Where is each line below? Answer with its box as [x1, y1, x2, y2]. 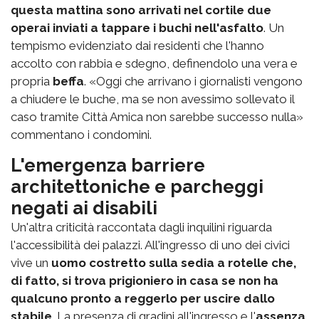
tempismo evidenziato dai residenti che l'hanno [11, 38, 264, 53]
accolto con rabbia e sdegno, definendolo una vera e [11, 56, 298, 70]
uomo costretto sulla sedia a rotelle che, [51, 255, 296, 270]
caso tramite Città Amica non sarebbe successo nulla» [11, 109, 303, 124]
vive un [11, 255, 51, 270]
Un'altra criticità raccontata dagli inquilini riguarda [11, 219, 272, 234]
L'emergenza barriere [11, 154, 205, 176]
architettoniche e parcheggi [11, 175, 263, 197]
